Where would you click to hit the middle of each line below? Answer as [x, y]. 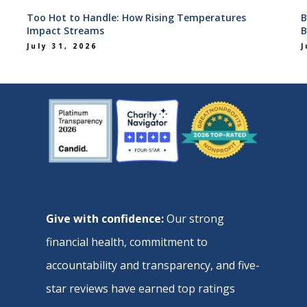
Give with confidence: [105, 218]
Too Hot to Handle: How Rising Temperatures [136, 18]
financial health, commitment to [127, 242]
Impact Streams [65, 31]
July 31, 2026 [62, 46]
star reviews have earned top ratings [141, 288]
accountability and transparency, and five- [153, 265]
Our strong [194, 218]
